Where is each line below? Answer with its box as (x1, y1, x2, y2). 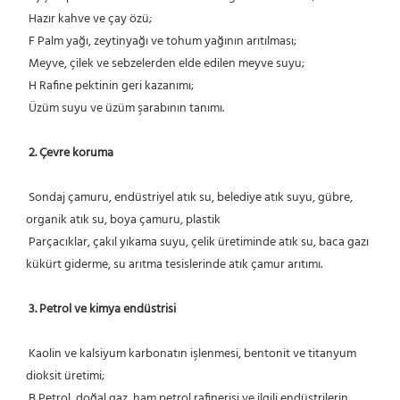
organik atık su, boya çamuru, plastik (26, 209, 221, 230)
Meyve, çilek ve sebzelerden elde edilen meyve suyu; (29, 53, 304, 74)
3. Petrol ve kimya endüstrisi (29, 298, 176, 320)
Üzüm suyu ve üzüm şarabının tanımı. (29, 97, 224, 119)
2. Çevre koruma (29, 142, 113, 163)
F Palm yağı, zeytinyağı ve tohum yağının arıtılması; (29, 30, 296, 52)
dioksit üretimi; (26, 365, 104, 387)
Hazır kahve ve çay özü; (29, 8, 152, 29)
